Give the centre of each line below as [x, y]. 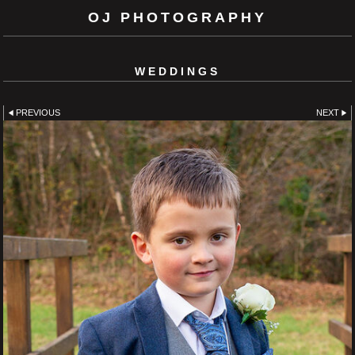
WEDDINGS [177, 71]
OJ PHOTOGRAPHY [177, 17]
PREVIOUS [38, 112]
